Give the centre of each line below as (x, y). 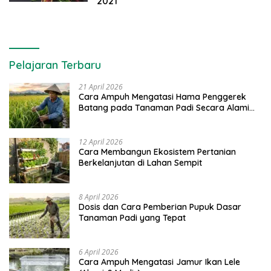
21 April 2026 (101, 87)
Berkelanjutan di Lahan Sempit (140, 162)
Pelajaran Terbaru (55, 65)
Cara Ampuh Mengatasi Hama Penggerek (162, 96)
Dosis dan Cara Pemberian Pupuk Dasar (160, 207)
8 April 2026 (99, 197)
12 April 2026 (101, 142)
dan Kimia (99, 118)
